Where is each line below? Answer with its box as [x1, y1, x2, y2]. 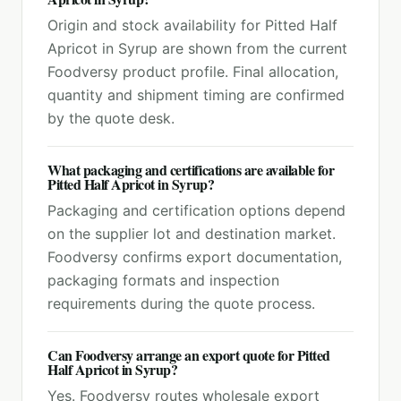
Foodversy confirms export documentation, [47, 248, 342, 266]
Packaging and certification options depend [47, 201, 346, 219]
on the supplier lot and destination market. [47, 225, 336, 243]
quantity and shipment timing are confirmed [47, 86, 345, 104]
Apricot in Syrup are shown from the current [47, 39, 347, 57]
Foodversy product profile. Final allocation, [47, 63, 338, 81]
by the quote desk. [47, 109, 175, 127]
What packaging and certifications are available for [47, 159, 335, 180]
